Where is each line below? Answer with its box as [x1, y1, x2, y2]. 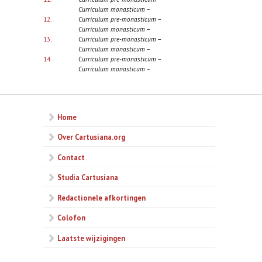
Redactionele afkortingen [57, 192, 146, 202]
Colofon [57, 213, 85, 223]
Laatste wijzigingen [57, 233, 125, 243]
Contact [57, 152, 85, 162]
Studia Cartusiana [57, 173, 118, 182]
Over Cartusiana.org [57, 132, 125, 142]
